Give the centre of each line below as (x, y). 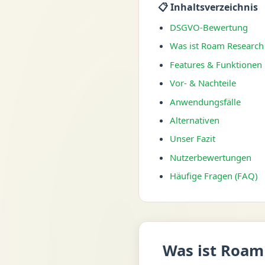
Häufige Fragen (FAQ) (213, 176)
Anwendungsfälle (205, 101)
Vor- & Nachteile (203, 83)
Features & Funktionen (216, 64)
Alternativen (194, 120)
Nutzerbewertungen (210, 157)
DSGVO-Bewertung (209, 28)
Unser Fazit (192, 139)
